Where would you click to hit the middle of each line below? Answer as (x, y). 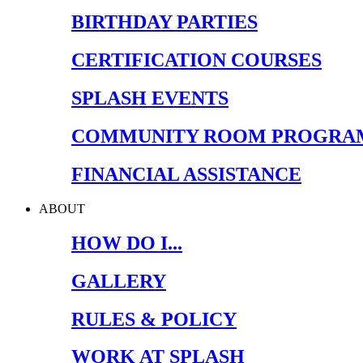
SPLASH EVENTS (150, 98)
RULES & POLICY (154, 319)
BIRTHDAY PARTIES (164, 22)
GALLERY (119, 281)
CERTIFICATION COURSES (196, 60)
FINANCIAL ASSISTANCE (186, 174)
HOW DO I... (127, 243)
